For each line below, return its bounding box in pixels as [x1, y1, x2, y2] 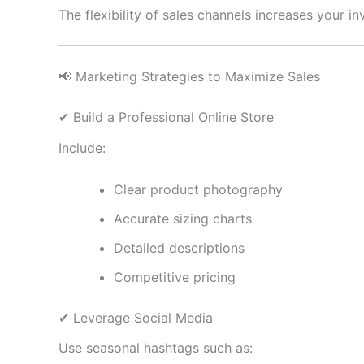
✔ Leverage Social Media [58, 310, 213, 327]
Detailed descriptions [114, 240, 245, 257]
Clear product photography [114, 181, 283, 198]
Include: [58, 139, 106, 156]
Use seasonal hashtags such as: [58, 340, 253, 357]
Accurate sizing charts [114, 210, 252, 227]
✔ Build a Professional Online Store [58, 109, 274, 126]
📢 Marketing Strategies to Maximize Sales [58, 68, 320, 85]
